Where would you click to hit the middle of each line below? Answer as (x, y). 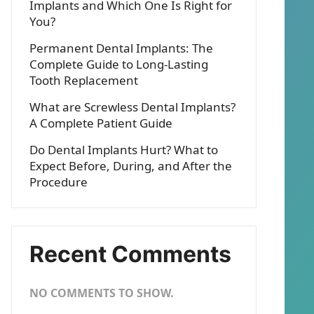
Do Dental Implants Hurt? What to (124, 150)
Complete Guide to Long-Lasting (119, 64)
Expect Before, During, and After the (131, 166)
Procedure (59, 182)
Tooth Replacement (84, 80)
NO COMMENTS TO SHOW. (102, 293)
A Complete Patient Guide (101, 123)
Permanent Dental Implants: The (121, 48)
